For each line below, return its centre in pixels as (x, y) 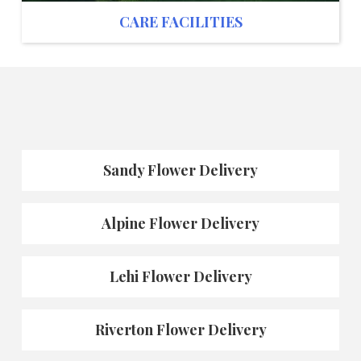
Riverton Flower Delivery (180, 330)
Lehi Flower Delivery (180, 277)
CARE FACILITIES (180, 22)
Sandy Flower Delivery (180, 170)
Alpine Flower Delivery (180, 224)
